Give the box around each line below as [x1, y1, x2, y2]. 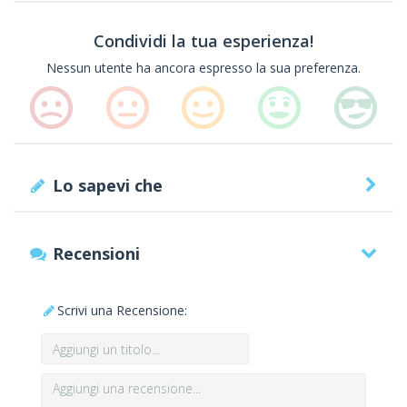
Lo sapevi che [53, 174, 164, 196]
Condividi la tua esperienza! [94, 30, 313, 52]
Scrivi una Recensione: [57, 302, 187, 319]
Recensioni [53, 243, 141, 264]
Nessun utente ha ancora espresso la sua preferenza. [46, 59, 361, 76]
